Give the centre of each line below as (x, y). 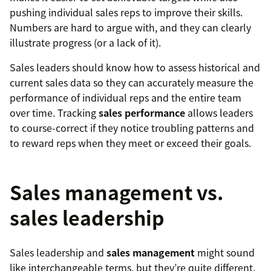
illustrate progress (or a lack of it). (85, 43)
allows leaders (219, 113)
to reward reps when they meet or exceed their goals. (130, 143)
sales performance (142, 113)
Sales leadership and (58, 253)
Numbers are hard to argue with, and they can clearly (130, 28)
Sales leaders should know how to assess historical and (135, 67)
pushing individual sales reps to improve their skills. (126, 12)
